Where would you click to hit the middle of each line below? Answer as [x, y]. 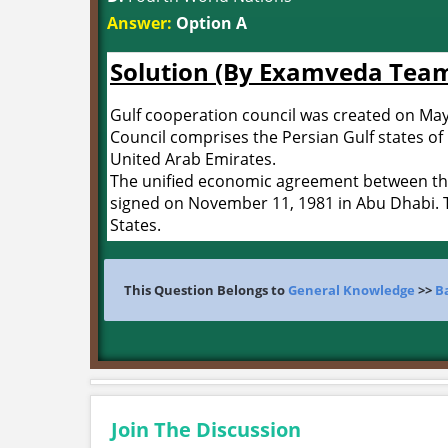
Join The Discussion [206, 429]
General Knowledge [351, 290]
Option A [209, 23]
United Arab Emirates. [193, 159]
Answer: [139, 23]
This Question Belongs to [206, 290]
